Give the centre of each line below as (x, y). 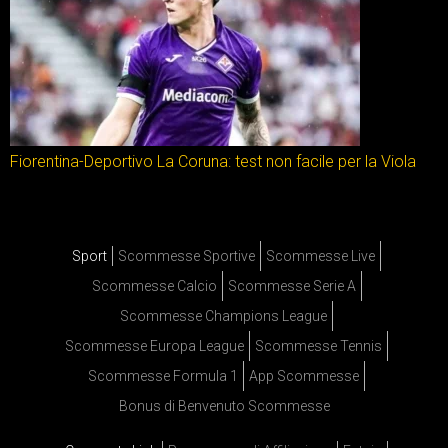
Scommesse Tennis (318, 346)
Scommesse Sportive (186, 256)
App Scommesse (304, 376)
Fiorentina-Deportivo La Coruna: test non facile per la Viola (213, 162)
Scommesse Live (320, 256)
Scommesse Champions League (223, 316)
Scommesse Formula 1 (163, 376)
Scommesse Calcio (154, 286)
